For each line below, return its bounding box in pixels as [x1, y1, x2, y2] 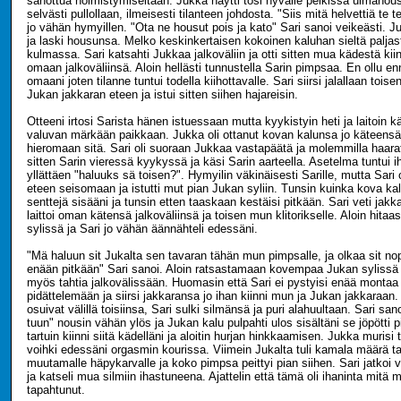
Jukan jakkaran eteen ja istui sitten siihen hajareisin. [27, 88, 298, 101]
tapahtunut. [27, 383, 85, 397]
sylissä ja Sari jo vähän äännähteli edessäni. [27, 222, 258, 235]
